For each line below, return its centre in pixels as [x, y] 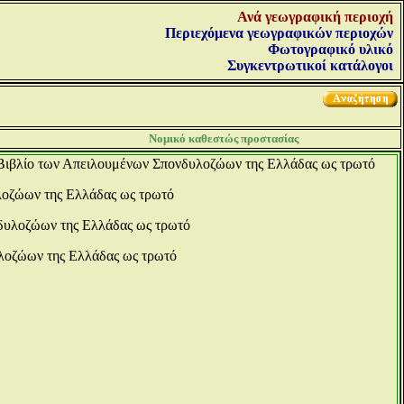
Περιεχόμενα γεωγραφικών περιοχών [279, 33]
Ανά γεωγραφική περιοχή [315, 17]
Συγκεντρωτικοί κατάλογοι [310, 65]
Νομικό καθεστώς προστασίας [223, 138]
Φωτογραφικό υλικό [331, 49]
